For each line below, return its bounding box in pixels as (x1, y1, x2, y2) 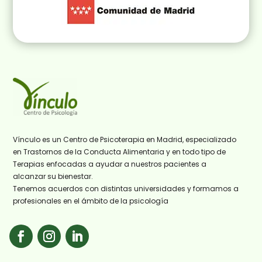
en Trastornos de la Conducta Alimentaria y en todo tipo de (13, 146, 226, 157)
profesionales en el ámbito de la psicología (13, 195, 169, 206)
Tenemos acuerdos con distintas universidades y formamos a (13, 183, 239, 194)
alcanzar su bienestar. (13, 171, 94, 181)
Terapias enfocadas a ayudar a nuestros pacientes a (13, 158, 207, 169)
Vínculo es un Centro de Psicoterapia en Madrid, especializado (13, 134, 237, 144)
